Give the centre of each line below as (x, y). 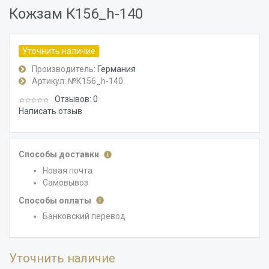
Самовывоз (65, 182)
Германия (116, 69)
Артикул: (49, 81)
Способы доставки (60, 155)
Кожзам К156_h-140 (76, 14)
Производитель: (64, 69)
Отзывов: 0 (76, 99)
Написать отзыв (50, 111)
